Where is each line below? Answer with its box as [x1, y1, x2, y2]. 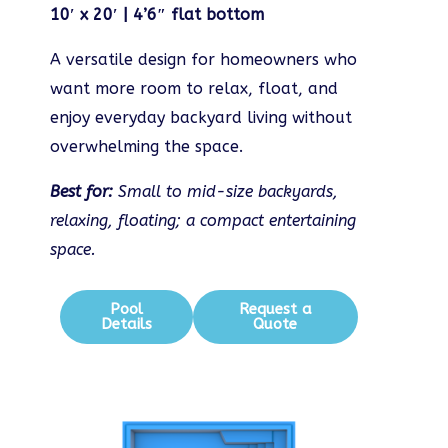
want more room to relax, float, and [50, 79, 338, 99]
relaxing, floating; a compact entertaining [50, 211, 356, 231]
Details [100, 315, 152, 334]
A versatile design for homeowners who [50, 50, 357, 70]
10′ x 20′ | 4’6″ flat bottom [50, 5, 264, 25]
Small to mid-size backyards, [113, 182, 338, 202]
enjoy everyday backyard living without [50, 108, 352, 128]
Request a [238, 300, 312, 319]
